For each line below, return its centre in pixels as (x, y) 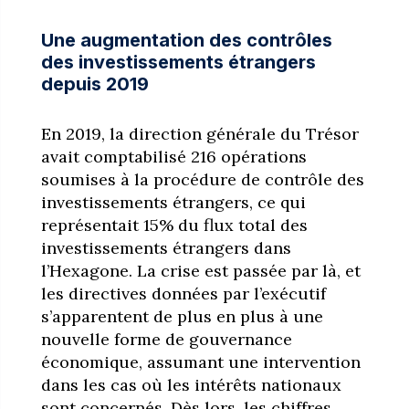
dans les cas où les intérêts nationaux (191, 384)
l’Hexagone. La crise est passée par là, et (200, 270)
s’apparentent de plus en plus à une (182, 316)
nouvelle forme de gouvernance (166, 339)
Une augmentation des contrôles (186, 40)
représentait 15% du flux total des (174, 225)
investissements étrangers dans (166, 247)
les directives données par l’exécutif (183, 293)
